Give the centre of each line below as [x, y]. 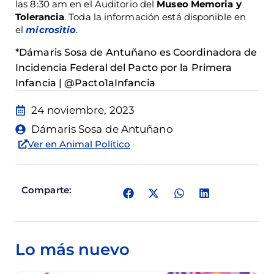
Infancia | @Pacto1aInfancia [85, 83]
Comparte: [46, 190]
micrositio [51, 29]
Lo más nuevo [72, 249]
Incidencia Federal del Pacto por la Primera [124, 68]
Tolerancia [40, 17]
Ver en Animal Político [79, 144]
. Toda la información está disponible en [155, 17]
